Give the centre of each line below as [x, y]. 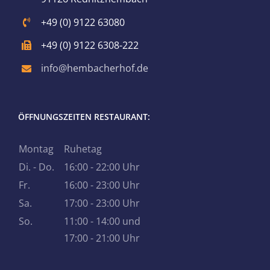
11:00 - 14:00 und [102, 221]
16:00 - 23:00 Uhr [102, 185]
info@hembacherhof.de [95, 68]
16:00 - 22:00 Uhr [102, 167]
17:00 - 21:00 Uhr [102, 238]
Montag [36, 149]
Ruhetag [83, 149]
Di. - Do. [36, 167]
